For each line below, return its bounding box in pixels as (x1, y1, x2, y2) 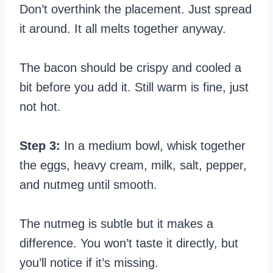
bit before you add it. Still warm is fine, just (19, 80, 249, 94)
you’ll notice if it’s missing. (19, 255, 158, 269)
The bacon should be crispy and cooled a (19, 60, 241, 74)
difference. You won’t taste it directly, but (19, 236, 238, 250)
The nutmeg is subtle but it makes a (19, 216, 213, 230)
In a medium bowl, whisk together (60, 138, 246, 152)
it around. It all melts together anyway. (19, 21, 226, 35)
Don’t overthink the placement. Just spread (19, 2, 252, 16)
